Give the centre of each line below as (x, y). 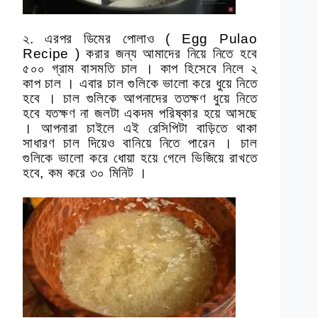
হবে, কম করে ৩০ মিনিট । (85, 173)
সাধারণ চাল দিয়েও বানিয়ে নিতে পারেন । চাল (140, 143)
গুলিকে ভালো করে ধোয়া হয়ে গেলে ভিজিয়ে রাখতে (140, 158)
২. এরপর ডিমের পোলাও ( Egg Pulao (140, 39)
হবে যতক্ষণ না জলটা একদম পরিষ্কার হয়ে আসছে (140, 114)
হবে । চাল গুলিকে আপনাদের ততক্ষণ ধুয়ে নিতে (140, 99)
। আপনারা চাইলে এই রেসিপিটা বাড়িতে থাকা (140, 128)
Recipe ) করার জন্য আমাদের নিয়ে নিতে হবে (140, 54)
